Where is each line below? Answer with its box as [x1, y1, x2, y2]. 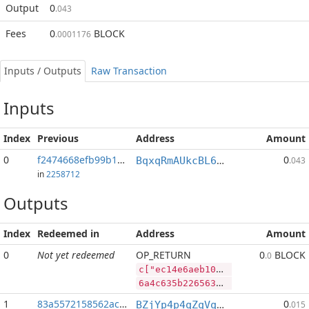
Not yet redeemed [37, 248, 114, 261]
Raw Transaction [91, 64, 167, 77]
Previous [37, 132, 79, 145]
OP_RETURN [136, 248, 191, 261]
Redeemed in [37, 227, 99, 240]
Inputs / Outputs [4, 64, 81, 77]
